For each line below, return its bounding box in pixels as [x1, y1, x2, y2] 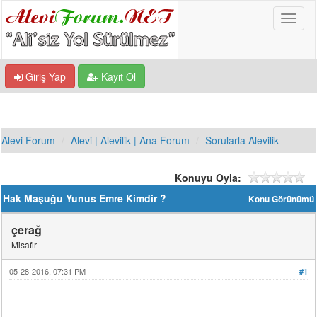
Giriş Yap [23, 69, 66, 83]
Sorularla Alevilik [205, 133, 279, 147]
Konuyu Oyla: [174, 171, 241, 185]
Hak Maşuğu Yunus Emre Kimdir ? [3, 191, 167, 205]
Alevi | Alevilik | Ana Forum [71, 133, 190, 147]
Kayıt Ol [98, 69, 136, 83]
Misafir [11, 238, 38, 250]
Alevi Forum [1, 133, 56, 147]
